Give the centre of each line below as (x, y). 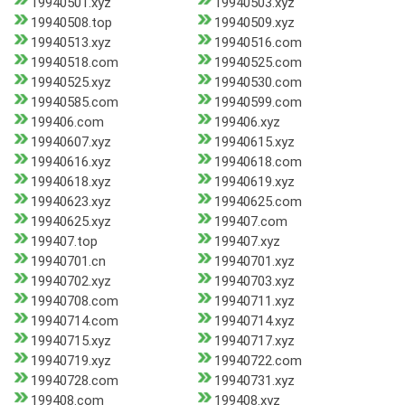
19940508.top (71, 23)
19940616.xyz (71, 162)
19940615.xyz (254, 142)
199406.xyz (247, 122)
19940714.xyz (254, 321)
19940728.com (75, 381)
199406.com (67, 122)
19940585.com (75, 103)
